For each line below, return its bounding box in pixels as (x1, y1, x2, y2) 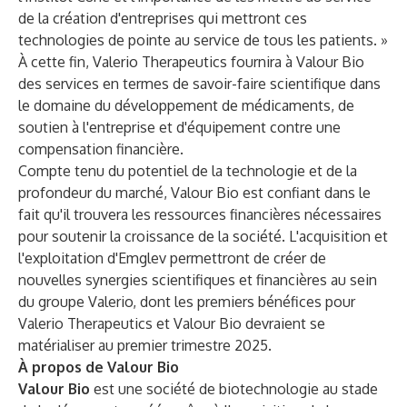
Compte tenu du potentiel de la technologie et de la (18, 162, 357, 180)
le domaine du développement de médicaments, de (18, 96, 354, 114)
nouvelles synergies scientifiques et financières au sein (18, 271, 377, 289)
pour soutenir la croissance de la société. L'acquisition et (18, 227, 388, 245)
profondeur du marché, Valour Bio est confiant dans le (18, 184, 371, 202)
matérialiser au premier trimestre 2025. (18, 336, 272, 354)
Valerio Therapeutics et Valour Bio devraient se (18, 314, 325, 333)
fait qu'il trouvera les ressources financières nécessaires (18, 205, 382, 223)
